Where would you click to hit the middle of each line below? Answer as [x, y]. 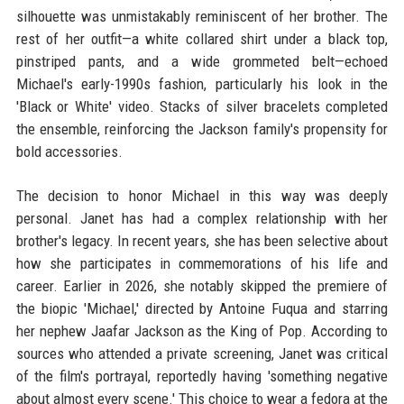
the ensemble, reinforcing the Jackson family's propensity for [202, 129]
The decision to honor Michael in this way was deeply [202, 195]
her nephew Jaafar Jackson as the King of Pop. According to [202, 331]
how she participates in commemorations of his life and [202, 263]
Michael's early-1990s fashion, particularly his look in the [202, 83]
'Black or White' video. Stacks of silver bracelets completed [202, 106]
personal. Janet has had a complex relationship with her [202, 218]
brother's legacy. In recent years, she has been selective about [202, 240]
